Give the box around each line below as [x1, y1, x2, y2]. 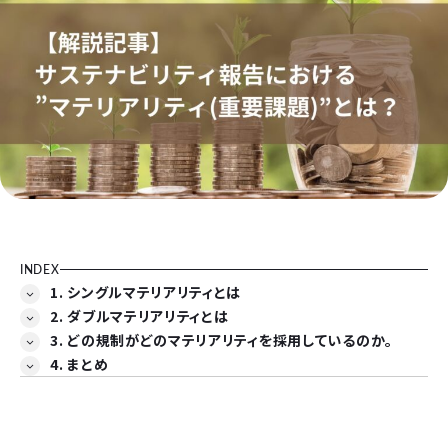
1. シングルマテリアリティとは [50, 282, 242, 303]
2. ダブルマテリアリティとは [50, 306, 229, 327]
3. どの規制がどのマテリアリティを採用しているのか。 [50, 330, 393, 351]
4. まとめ [50, 354, 109, 375]
